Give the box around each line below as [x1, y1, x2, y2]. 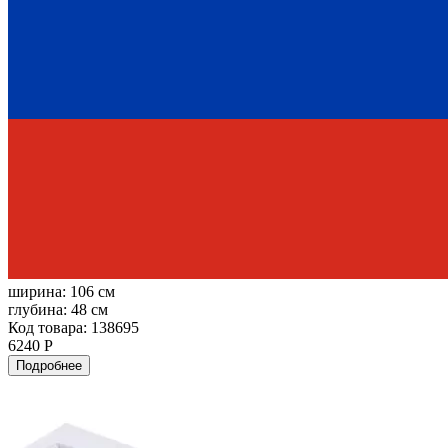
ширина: [8, 282, 70, 300]
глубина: [8, 300, 71, 318]
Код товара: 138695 [8, 318, 139, 336]
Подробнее [16, 357, 82, 373]
